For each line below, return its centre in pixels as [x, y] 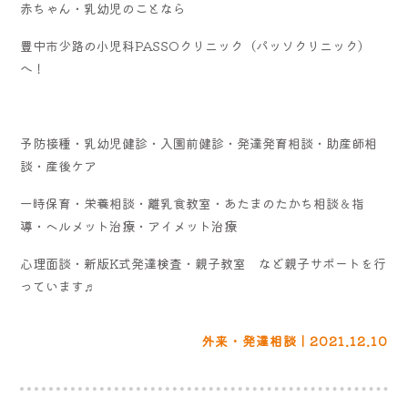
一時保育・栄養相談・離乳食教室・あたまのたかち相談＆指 [193, 203]
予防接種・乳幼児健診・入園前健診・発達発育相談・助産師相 [199, 143]
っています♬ [59, 286]
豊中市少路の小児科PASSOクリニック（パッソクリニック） [196, 45]
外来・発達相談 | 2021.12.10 [294, 340]
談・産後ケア [59, 165]
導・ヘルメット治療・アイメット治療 [129, 225]
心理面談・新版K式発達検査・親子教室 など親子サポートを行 [204, 263]
